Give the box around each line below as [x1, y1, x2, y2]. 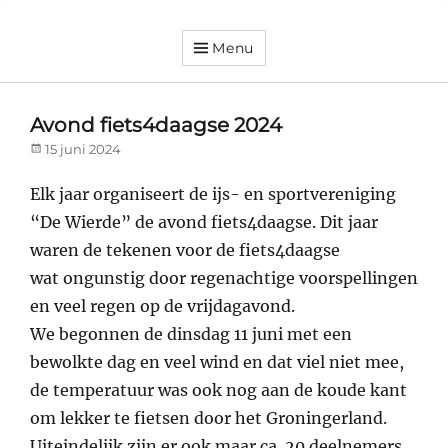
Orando [44, 63, 121, 88]
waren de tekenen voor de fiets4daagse [30, 240, 340, 261]
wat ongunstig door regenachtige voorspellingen [30, 268, 418, 289]
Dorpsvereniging [44, 39, 215, 64]
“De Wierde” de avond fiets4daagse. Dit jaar [30, 212, 378, 233]
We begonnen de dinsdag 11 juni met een [30, 324, 352, 345]
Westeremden [44, 87, 188, 112]
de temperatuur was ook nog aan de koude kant [30, 380, 407, 401]
